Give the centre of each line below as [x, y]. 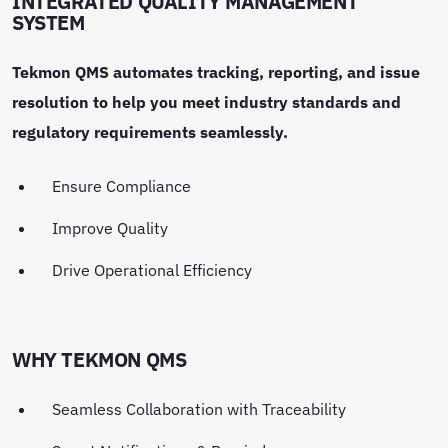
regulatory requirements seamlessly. [150, 131]
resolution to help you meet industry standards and [206, 101]
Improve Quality [112, 227]
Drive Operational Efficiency [154, 269]
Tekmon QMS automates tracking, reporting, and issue [216, 71]
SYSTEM [48, 22]
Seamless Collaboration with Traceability [201, 408]
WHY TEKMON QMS [99, 359]
